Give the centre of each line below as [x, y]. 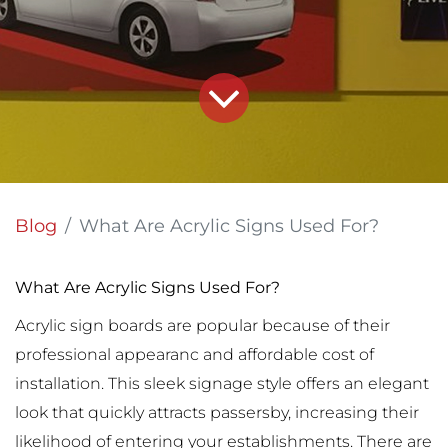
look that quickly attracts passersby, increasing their [217, 412]
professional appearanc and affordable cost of [194, 354]
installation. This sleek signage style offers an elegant [222, 383]
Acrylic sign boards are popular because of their [202, 325]
